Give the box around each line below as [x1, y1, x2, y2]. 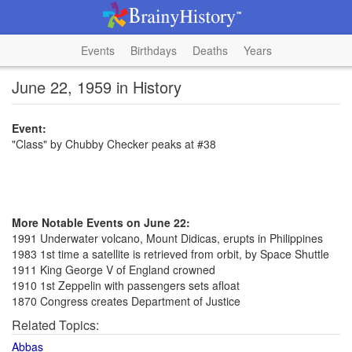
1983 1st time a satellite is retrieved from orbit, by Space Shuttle [12, 246, 329, 262]
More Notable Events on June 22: [12, 214, 190, 230]
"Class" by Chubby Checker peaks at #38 [12, 136, 216, 152]
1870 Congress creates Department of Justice [12, 293, 240, 309]
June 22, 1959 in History [12, 75, 181, 98]
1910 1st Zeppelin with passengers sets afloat [12, 277, 240, 293]
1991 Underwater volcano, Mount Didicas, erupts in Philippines [12, 230, 323, 246]
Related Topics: [12, 316, 99, 334]
